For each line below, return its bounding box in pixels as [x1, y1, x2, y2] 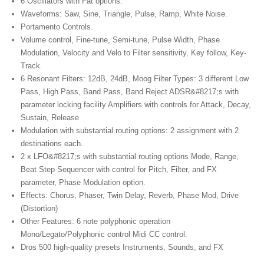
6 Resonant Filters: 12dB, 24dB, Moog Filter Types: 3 [21, 74, 205, 84]
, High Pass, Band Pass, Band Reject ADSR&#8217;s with [38, 87, 239, 97]
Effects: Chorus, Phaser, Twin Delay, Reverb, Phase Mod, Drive [21, 191, 239, 200]
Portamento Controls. [21, 22, 93, 32]
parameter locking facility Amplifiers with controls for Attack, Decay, [21, 100, 251, 110]
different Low [205, 74, 249, 84]
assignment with [177, 126, 232, 136]
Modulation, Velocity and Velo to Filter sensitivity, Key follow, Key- [21, 48, 246, 58]
